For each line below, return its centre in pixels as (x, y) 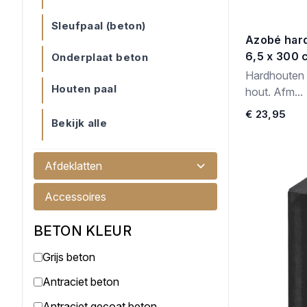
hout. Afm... (274, 92)
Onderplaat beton (100, 57)
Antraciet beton (81, 282)
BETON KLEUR (83, 231)
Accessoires (75, 197)
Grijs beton (69, 257)
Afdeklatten (73, 166)
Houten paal (84, 89)
